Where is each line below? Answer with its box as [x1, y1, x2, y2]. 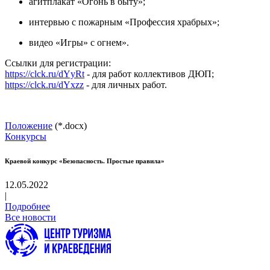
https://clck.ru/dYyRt [5, 68, 84, 79]
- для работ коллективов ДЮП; [84, 68, 214, 79]
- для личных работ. [84, 79, 167, 90]
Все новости [5, 212, 56, 222]
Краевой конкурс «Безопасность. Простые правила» [5, 157, 165, 165]
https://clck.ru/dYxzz [5, 79, 84, 90]
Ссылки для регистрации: [5, 57, 111, 68]
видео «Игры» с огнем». [29, 37, 129, 48]
